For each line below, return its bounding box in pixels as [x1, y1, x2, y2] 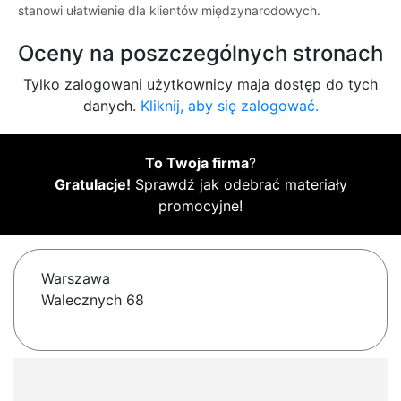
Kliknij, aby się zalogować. [140, 97, 319, 115]
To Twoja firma [145, 154, 249, 173]
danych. [82, 97, 141, 115]
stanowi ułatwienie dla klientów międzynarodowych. [18, 3, 320, 19]
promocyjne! [158, 197, 243, 216]
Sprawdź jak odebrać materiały [130, 175, 347, 194]
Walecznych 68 [41, 291, 144, 310]
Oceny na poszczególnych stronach [18, 40, 383, 67]
